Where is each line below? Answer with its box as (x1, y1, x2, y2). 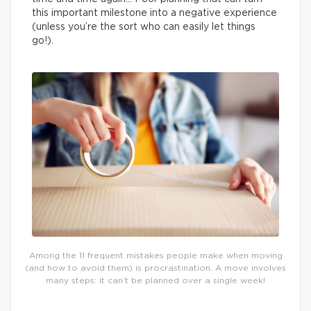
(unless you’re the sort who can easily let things (32, 22, 255, 32)
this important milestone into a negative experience (32, 8, 277, 18)
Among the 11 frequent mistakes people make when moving (28, 251, 283, 260)
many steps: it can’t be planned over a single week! (46, 276, 265, 285)
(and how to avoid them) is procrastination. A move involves (25, 264, 286, 273)
